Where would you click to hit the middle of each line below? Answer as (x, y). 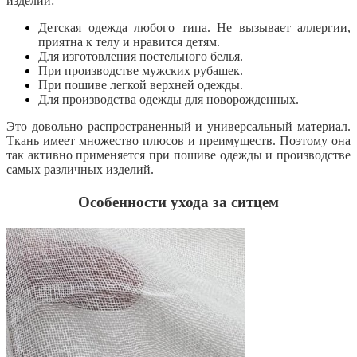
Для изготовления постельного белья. (141, 56)
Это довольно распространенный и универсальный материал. (178, 126)
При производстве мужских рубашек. (141, 70)
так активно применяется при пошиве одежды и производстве (178, 155)
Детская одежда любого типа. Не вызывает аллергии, (194, 27)
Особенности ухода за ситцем (178, 202)
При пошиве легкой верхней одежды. (141, 84)
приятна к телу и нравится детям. (129, 41)
